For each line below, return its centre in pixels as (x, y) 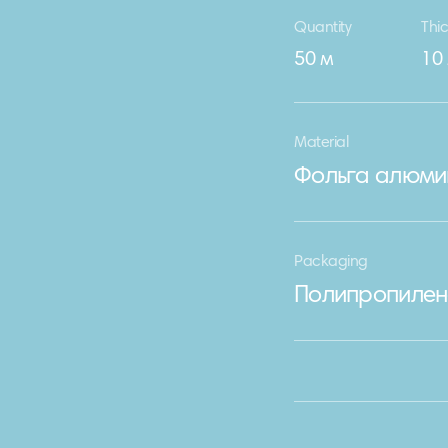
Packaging (331, 262)
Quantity (323, 28)
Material (321, 143)
